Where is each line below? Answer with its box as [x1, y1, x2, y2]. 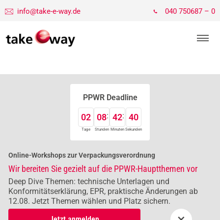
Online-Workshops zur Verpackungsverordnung [8, 151, 155, 159]
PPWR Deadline [82, 93, 137, 102]
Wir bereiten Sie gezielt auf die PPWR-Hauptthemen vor [8, 164, 197, 174]
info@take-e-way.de [17, 7, 81, 16]
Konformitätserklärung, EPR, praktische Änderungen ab [8, 187, 198, 196]
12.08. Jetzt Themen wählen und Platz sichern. [8, 196, 170, 206]
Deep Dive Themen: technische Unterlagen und [8, 177, 169, 186]
